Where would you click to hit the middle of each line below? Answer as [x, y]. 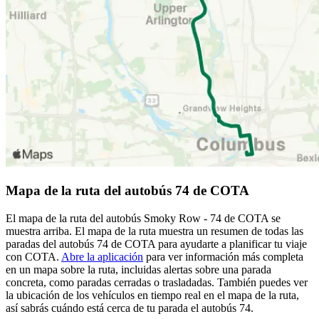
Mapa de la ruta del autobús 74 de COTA [127, 190]
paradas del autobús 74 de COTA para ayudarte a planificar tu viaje [156, 244]
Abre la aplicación [102, 256]
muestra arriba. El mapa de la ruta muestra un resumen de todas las [155, 231]
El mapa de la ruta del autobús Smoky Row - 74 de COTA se [143, 218]
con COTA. [33, 256]
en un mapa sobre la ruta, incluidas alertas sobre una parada [138, 269]
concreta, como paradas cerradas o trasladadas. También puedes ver [157, 282]
